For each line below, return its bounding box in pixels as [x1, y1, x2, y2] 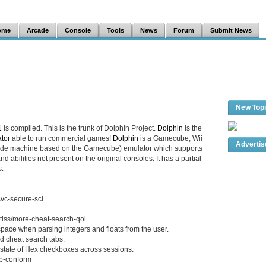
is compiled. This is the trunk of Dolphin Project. [2, 124, 157, 132]
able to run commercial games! [10, 134, 113, 142]
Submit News [210, 27, 252, 34]
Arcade [27, 27, 49, 34]
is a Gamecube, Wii [138, 134, 202, 142]
